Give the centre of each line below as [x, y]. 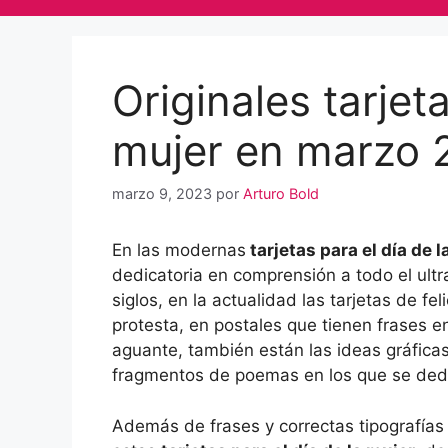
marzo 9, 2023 [162, 194]
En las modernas [179, 250]
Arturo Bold [281, 194]
